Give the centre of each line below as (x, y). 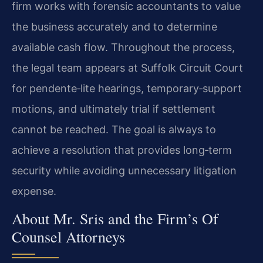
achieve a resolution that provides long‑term (122, 150)
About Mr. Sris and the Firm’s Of (115, 219)
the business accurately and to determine (114, 26)
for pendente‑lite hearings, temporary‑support (127, 88)
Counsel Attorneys (68, 237)
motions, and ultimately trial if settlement (114, 109)
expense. (34, 191)
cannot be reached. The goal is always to (114, 129)
